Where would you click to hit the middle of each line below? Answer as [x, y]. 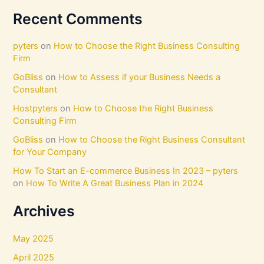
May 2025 [34, 238]
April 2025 [34, 257]
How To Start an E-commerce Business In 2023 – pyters [126, 171]
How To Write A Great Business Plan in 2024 [115, 184]
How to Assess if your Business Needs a [140, 77]
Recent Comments [78, 19]
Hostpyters [36, 109]
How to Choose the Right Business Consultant [152, 140]
